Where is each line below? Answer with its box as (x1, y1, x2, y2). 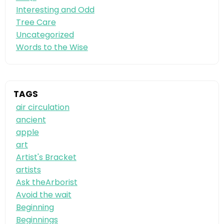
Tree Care (15, 16, 56, 28)
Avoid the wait (15, 189, 71, 201)
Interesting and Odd (15, 3, 94, 15)
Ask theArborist (15, 176, 77, 188)
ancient (15, 114, 46, 126)
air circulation (15, 101, 69, 113)
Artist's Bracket (15, 151, 76, 163)
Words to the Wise (15, 41, 88, 53)
